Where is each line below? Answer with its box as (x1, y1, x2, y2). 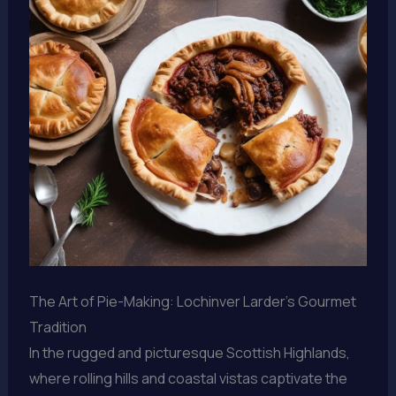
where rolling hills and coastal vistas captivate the (28, 368, 347, 388)
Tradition (28, 316, 87, 337)
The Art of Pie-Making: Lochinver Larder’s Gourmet (28, 291, 356, 311)
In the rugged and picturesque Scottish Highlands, (28, 342, 350, 362)
